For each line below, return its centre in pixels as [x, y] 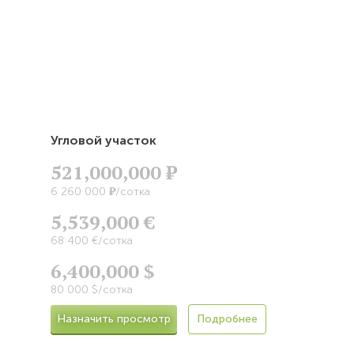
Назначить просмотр [114, 319]
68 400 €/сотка [92, 241]
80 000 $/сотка [92, 290]
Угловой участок [104, 141]
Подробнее [227, 319]
